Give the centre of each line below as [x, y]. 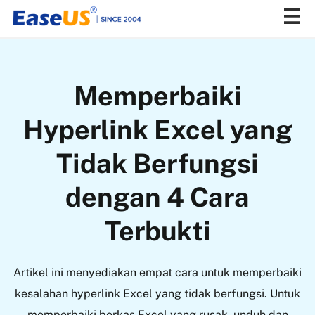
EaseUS [27, 84]
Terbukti [157, 231]
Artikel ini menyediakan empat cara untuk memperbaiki [157, 272]
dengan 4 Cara [157, 197]
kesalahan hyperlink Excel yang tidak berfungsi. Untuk [157, 293]
